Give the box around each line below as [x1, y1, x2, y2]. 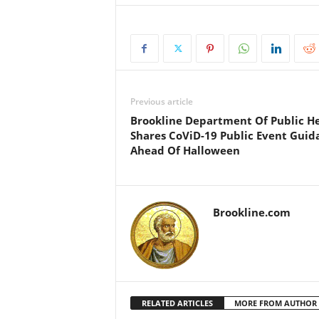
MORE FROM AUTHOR [234, 298, 317, 308]
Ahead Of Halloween [130, 143, 240, 157]
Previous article [130, 95, 193, 108]
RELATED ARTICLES [141, 298, 213, 308]
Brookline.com [212, 205, 291, 219]
